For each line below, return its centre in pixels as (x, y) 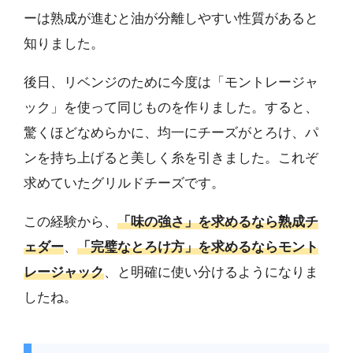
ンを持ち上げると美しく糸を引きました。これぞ (171, 158)
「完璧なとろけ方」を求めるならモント (198, 247)
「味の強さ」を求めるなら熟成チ (218, 222)
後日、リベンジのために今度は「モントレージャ (171, 83)
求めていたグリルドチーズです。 (124, 184)
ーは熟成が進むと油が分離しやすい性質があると (171, 19)
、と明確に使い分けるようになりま (211, 273)
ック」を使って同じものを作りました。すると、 (171, 108)
